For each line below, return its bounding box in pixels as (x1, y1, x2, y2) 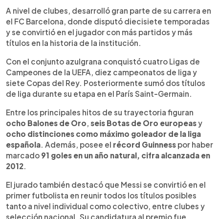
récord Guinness (113, 140, 177, 150)
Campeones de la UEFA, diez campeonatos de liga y (6, 67, 197, 77)
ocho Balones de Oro (6, 118, 87, 128)
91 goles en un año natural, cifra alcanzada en (41, 151, 210, 160)
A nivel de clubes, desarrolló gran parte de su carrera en (6, 6, 211, 16)
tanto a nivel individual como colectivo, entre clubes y (6, 201, 205, 211)
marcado (6, 151, 41, 160)
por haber (177, 140, 213, 150)
